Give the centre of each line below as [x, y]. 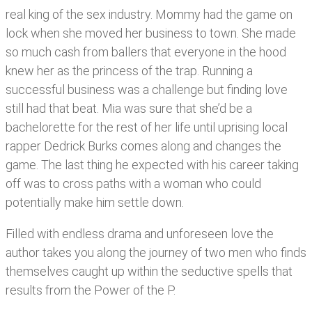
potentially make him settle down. [95, 203]
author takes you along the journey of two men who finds [156, 253]
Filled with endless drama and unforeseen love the [140, 234]
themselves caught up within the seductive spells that [149, 272]
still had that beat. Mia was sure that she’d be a [129, 109]
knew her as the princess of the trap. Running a [129, 71]
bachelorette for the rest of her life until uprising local [147, 127]
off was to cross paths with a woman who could [133, 184]
